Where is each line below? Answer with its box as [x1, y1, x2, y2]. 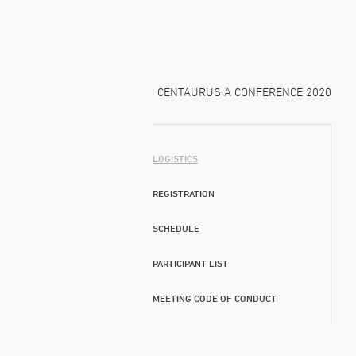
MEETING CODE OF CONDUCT [153, 292, 277, 304]
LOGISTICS [153, 153, 198, 164]
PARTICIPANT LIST [153, 257, 228, 269]
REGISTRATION [153, 188, 215, 199]
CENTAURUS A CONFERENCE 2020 [157, 85, 331, 99]
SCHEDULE [153, 222, 199, 234]
